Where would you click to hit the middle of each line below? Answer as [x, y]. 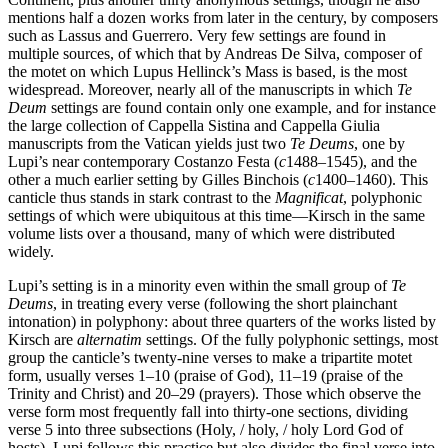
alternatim [109, 339]
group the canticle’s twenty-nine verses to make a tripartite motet [210, 357]
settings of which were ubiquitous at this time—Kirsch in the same [216, 215]
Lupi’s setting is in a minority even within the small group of [199, 285]
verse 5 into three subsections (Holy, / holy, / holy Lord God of [205, 429]
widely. [31, 251]
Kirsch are [42, 339]
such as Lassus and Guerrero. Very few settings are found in [197, 35]
